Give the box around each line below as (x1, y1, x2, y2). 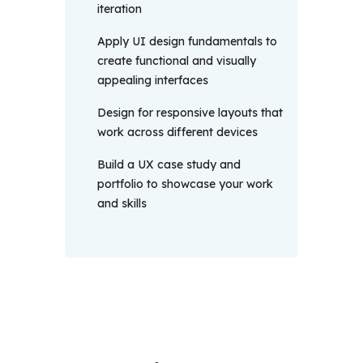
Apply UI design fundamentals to (97, 34, 277, 49)
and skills (97, 196, 150, 211)
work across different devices (97, 125, 261, 140)
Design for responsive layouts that (97, 105, 283, 121)
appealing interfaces (97, 73, 211, 88)
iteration (97, 2, 145, 17)
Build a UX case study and (97, 157, 241, 173)
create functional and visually (97, 53, 256, 69)
